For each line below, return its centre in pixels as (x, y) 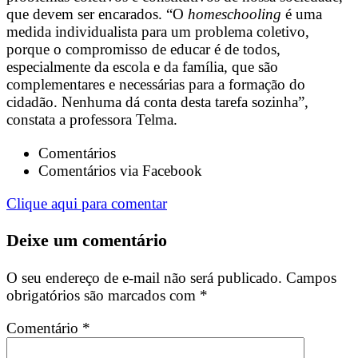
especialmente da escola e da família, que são (142, 67)
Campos (311, 277)
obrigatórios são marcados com (103, 295)
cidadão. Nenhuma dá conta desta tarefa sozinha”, (157, 102)
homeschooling (237, 14)
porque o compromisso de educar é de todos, (143, 50)
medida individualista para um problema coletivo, (158, 32)
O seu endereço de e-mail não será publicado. (144, 277)
